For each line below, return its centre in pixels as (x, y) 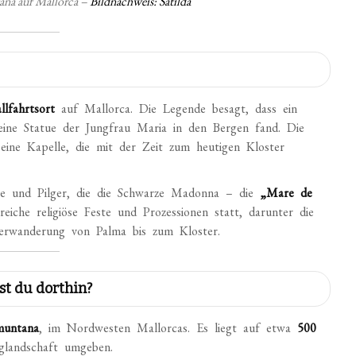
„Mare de (286, 193)
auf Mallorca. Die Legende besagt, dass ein (176, 108)
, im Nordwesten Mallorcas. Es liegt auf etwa (168, 328)
